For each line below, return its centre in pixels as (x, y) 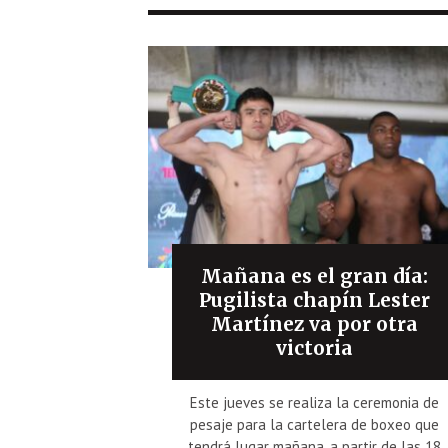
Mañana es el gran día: (315, 275)
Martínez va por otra (315, 323)
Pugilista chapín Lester (315, 299)
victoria (315, 347)
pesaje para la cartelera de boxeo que (315, 424)
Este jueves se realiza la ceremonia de (315, 402)
